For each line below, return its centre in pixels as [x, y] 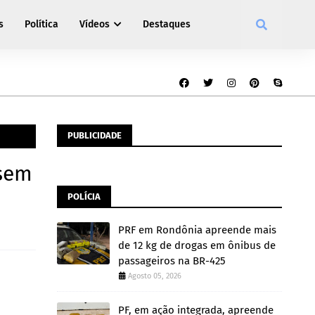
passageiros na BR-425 [172, 261]
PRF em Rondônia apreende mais [197, 230]
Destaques [167, 24]
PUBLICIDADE [95, 135]
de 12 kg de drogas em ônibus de [197, 245]
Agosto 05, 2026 [155, 276]
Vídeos [95, 24]
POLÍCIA [84, 197]
